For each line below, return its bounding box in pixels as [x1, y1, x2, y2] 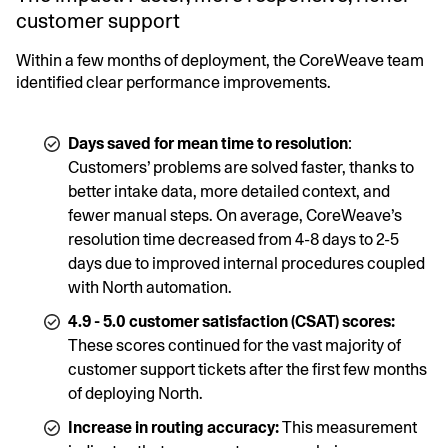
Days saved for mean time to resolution [68, 133, 348, 153]
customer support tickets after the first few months [68, 359, 427, 379]
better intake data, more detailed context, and [68, 181, 390, 201]
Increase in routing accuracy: [68, 417, 282, 437]
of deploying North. [68, 383, 203, 403]
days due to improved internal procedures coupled [68, 253, 425, 273]
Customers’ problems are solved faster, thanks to [68, 157, 414, 177]
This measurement [282, 417, 417, 437]
